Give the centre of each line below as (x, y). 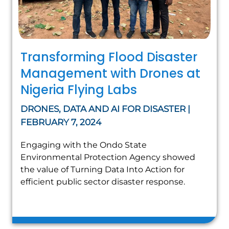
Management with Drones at (110, 73)
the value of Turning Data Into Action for (102, 169)
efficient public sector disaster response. (103, 181)
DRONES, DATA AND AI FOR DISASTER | (105, 109)
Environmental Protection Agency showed (108, 157)
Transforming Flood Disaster (109, 57)
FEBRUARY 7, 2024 (61, 122)
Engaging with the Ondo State (84, 145)
